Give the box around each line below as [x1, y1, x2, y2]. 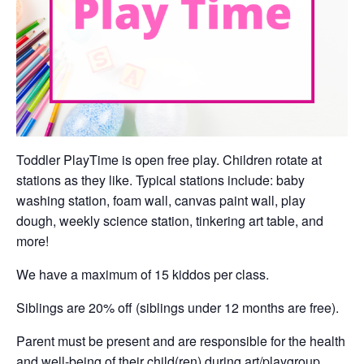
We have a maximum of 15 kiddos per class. [16, 265, 269, 284]
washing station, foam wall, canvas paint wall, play [16, 191, 305, 210]
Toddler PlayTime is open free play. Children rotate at [16, 150, 322, 169]
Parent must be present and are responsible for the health [16, 331, 345, 350]
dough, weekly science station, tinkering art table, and [16, 211, 323, 230]
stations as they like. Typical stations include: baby [16, 171, 305, 189]
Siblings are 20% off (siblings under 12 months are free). [16, 298, 339, 317]
